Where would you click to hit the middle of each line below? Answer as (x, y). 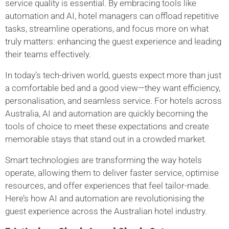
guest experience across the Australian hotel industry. (106, 211)
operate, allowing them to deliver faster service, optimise (112, 173)
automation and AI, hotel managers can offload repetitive (112, 16)
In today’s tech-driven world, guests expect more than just (113, 75)
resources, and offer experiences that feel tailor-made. (108, 186)
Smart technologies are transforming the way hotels (104, 160)
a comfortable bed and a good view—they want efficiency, (113, 88)
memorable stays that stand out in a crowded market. (106, 139)
